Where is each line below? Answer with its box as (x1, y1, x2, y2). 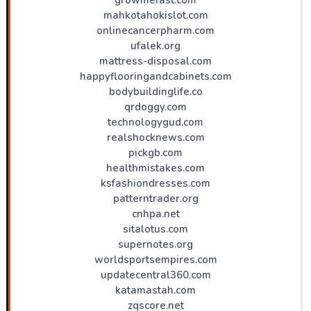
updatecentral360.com (100, 267, 211, 282)
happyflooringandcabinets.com (79, 69, 232, 83)
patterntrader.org (112, 191, 199, 205)
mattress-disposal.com (99, 53, 212, 68)
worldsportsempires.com (94, 252, 217, 267)
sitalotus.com (123, 221, 188, 236)
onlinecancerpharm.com (96, 23, 215, 37)
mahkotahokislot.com (103, 8, 208, 22)
